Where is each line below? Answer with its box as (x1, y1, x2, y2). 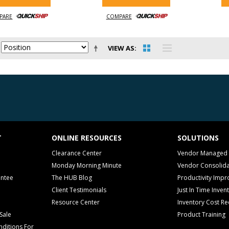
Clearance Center (52, 149, 102, 157)
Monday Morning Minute (52, 161, 122, 170)
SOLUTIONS (177, 133, 219, 143)
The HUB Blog (52, 173, 92, 182)
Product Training (177, 210, 225, 219)
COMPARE (106, 13, 132, 20)
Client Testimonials (52, 186, 106, 194)
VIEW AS (107, 43, 134, 53)
